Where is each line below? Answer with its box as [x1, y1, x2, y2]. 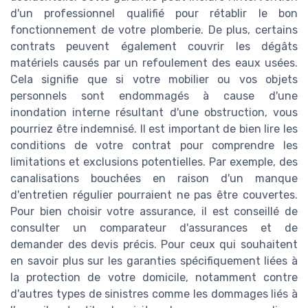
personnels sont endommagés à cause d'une [10, 89, 298, 103]
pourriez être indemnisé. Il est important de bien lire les [10, 122, 298, 136]
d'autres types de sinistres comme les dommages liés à [10, 287, 298, 301]
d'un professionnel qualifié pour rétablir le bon [10, 7, 298, 21]
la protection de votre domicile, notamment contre [10, 271, 298, 285]
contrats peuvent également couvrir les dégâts [10, 40, 298, 54]
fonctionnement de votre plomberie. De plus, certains [10, 23, 298, 37]
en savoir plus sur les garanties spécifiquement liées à [10, 254, 298, 268]
